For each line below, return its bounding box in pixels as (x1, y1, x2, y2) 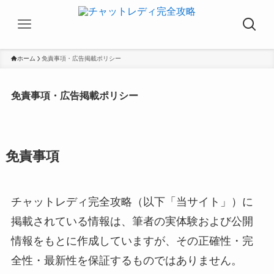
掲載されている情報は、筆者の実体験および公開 (10, 215, 253, 228)
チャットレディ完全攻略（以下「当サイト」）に (10, 195, 253, 208)
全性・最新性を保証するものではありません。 (10, 254, 242, 267)
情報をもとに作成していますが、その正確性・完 (10, 234, 253, 247)
